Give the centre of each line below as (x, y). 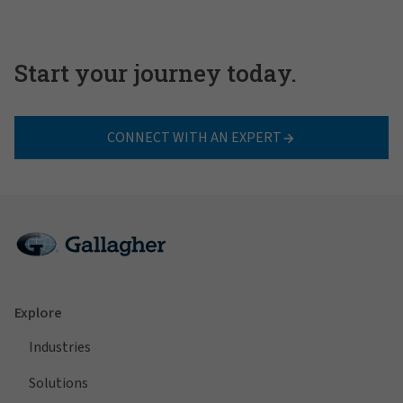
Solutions (58, 384)
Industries (60, 348)
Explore (38, 313)
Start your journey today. (156, 72)
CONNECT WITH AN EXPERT (194, 137)
